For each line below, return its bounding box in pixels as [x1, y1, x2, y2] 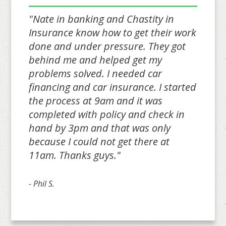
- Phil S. [29, 178, 55, 189]
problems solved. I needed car [29, 66, 162, 80]
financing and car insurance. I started [29, 80, 197, 94]
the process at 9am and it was [29, 93, 163, 107]
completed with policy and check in [29, 107, 185, 121]
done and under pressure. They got [29, 39, 186, 53]
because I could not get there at [29, 134, 170, 148]
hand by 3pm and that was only [29, 121, 171, 135]
